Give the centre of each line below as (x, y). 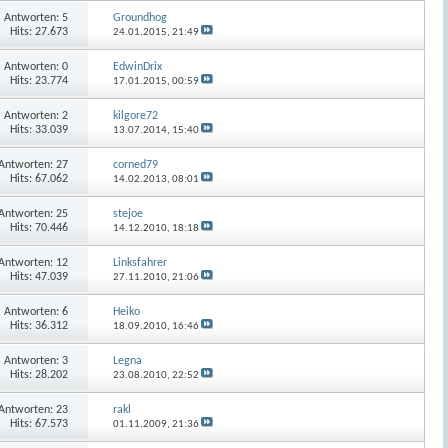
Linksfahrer (140, 262)
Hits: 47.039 (38, 276)
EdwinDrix (138, 66)
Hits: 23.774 (38, 80)
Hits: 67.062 (38, 178)
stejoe (128, 213)
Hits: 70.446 (38, 227)
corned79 (136, 164)
